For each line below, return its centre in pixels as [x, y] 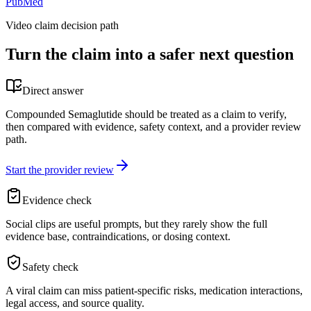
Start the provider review [60, 170]
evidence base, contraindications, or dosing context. [118, 237]
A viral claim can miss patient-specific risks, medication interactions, [154, 291]
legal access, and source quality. [75, 303]
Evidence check [57, 201]
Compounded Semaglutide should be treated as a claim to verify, [146, 115]
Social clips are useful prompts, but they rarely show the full [136, 224]
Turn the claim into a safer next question [150, 54]
